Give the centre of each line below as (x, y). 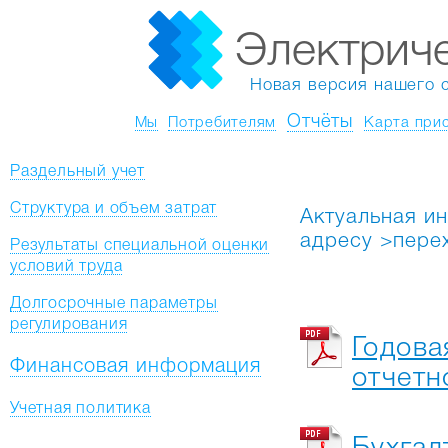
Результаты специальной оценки (140, 246)
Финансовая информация (135, 367)
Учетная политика (80, 409)
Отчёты (320, 122)
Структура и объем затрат (114, 209)
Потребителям (222, 123)
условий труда (66, 267)
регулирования (69, 325)
